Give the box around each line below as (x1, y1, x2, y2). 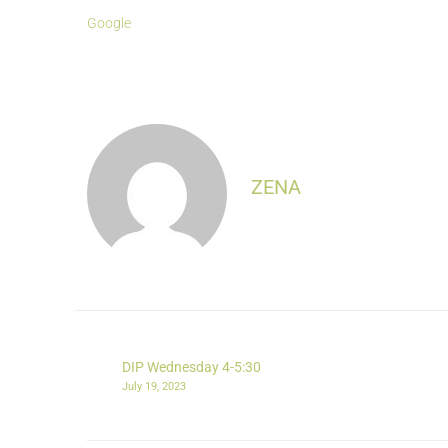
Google (87, 15, 131, 32)
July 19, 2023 (122, 380, 186, 394)
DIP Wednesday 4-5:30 (122, 359, 261, 376)
